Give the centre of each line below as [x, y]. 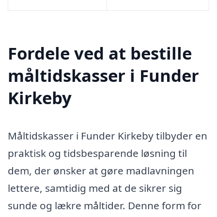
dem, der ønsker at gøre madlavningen [101, 170]
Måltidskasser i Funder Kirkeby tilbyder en [108, 135]
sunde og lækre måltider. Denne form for [105, 205]
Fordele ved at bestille [100, 53]
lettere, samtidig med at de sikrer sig [95, 188]
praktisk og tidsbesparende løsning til [97, 153]
